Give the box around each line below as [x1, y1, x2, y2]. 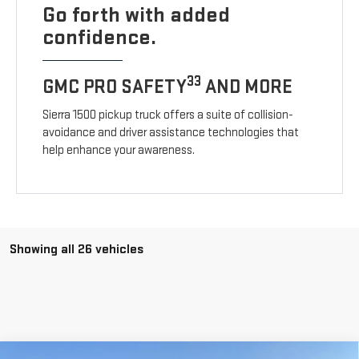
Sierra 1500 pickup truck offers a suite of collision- [42, 107, 294, 123]
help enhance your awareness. [42, 143, 196, 159]
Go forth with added [42, 2, 231, 29]
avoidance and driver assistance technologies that [42, 125, 300, 141]
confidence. [42, 24, 157, 51]
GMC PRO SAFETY [42, 75, 188, 99]
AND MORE [201, 75, 293, 99]
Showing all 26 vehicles [10, 241, 143, 258]
